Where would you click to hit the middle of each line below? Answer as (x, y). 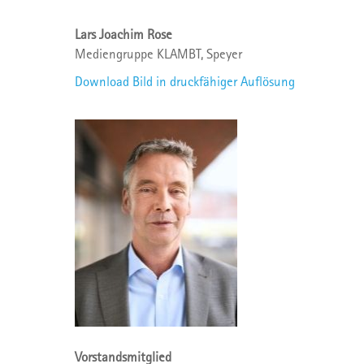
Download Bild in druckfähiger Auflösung (186, 81)
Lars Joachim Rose (123, 34)
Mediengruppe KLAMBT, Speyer (158, 54)
